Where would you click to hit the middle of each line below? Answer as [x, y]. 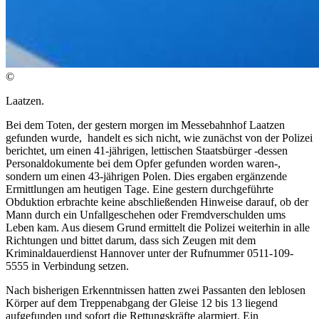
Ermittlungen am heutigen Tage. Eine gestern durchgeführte [140, 189]
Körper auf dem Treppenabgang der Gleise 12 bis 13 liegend [142, 303]
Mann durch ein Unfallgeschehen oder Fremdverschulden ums [146, 215]
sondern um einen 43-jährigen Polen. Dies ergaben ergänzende [146, 177]
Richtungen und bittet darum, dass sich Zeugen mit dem [131, 241]
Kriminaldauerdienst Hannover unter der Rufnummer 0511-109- [150, 253]
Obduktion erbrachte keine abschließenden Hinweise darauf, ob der [157, 202]
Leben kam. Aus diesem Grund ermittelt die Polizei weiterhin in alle [158, 228]
